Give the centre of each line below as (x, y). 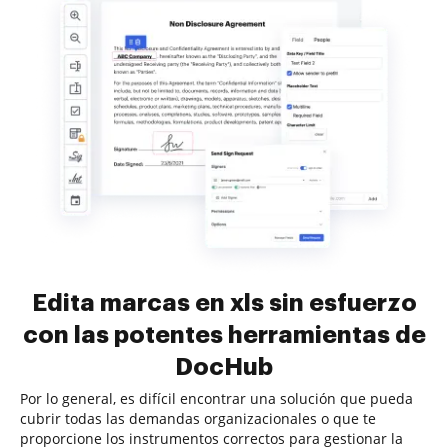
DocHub (224, 367)
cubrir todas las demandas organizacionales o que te (198, 418)
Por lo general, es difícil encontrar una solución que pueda (216, 398)
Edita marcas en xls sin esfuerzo (224, 303)
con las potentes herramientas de (224, 335)
